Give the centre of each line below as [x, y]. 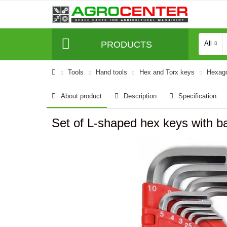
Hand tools [111, 72]
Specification [197, 96]
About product [81, 96]
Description [140, 96]
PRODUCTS [126, 44]
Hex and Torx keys [167, 72]
